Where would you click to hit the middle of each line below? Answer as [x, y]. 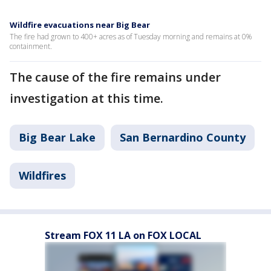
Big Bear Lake [57, 138]
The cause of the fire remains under [115, 77]
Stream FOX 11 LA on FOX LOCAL [123, 236]
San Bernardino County [183, 138]
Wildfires [42, 176]
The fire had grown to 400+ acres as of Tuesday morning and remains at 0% [131, 37]
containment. [31, 47]
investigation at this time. [87, 99]
